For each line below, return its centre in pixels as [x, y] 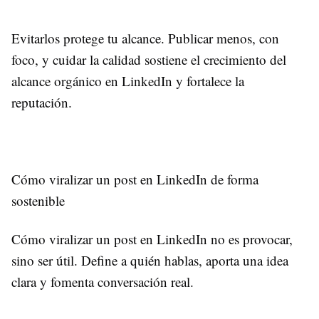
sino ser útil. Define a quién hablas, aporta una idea [150, 260]
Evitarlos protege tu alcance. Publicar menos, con [145, 38]
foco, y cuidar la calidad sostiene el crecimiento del [149, 59]
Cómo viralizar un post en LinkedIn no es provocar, [152, 239]
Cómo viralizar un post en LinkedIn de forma [135, 179]
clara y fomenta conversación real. [103, 281]
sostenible [38, 200]
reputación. [42, 102]
